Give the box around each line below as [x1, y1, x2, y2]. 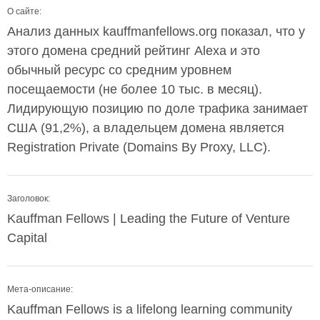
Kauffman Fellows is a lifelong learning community [7, 302, 292, 316]
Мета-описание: [7, 284, 73, 294]
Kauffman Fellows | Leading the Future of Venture [7, 211, 290, 226]
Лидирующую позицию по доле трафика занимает [7, 101, 308, 116]
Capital [7, 231, 47, 245]
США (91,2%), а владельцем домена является [7, 121, 284, 135]
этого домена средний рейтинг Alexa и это [7, 44, 260, 58]
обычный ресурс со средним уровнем [7, 63, 231, 77]
